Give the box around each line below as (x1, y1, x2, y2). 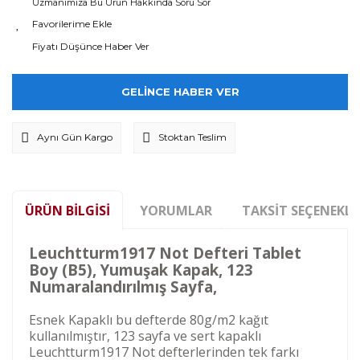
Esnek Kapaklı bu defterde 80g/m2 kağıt (29, 310, 268, 329)
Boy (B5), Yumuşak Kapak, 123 (29, 259, 253, 280)
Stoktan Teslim (158, 131, 227, 144)
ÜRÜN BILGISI (25, 201, 110, 219)
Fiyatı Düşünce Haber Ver (32, 39, 149, 52)
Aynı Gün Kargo (37, 131, 112, 144)
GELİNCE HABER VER (121, 84, 239, 98)
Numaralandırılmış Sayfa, (29, 276, 217, 297)
